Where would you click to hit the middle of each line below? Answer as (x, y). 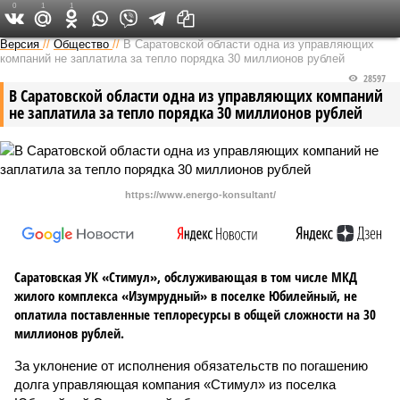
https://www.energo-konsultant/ (200, 195)
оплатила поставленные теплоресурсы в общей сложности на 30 (195, 314)
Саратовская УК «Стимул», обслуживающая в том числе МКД (186, 277)
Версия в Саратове (185, 18)
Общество (81, 44)
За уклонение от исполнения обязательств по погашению (191, 366)
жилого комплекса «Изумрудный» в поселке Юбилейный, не (186, 296)
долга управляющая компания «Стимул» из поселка (175, 384)
